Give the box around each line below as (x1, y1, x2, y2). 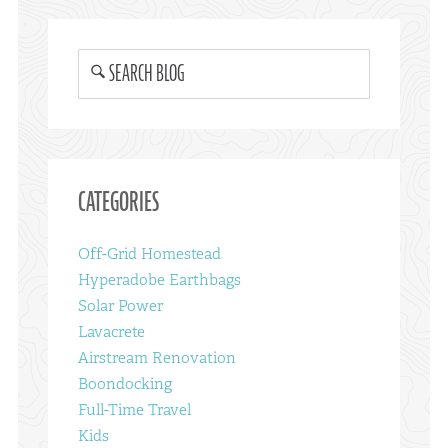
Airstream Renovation (77, 346, 236, 368)
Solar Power (77, 294, 163, 316)
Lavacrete (77, 320, 145, 342)
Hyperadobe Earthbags (77, 268, 241, 290)
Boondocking (77, 372, 172, 394)
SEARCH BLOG (108, 57, 185, 88)
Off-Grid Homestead (77, 242, 221, 264)
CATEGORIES (77, 185, 159, 220)
